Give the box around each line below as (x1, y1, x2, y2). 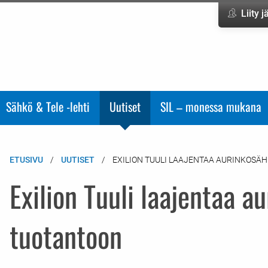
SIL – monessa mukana (160, 98, 261, 115)
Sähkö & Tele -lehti (6, 98, 90, 115)
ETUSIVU (9, 154, 43, 165)
